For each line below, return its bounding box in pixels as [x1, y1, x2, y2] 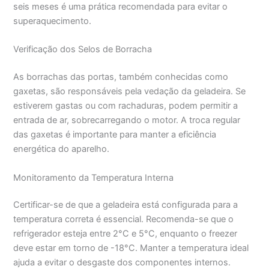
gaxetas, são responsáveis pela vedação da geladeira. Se [13, 86, 246, 97]
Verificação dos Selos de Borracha [13, 44, 153, 55]
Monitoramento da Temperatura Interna [13, 172, 174, 183]
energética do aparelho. [13, 144, 110, 155]
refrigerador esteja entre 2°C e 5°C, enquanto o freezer [13, 228, 238, 240]
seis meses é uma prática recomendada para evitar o [13, 1, 228, 13]
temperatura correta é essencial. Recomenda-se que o [13, 214, 234, 225]
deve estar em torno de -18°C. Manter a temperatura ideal [13, 243, 249, 254]
